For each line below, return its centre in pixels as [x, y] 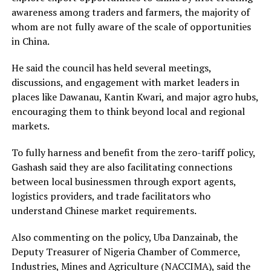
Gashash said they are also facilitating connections [122, 167]
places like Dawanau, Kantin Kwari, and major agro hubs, [135, 96]
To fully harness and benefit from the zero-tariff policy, [133, 152]
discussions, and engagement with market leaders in [125, 82]
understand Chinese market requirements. [104, 210]
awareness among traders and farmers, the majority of [130, 12]
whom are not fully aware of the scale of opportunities [131, 26]
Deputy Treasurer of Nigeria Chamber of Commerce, [126, 251]
